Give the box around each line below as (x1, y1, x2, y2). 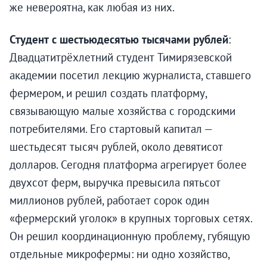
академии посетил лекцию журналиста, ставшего (10, 68, 251, 83)
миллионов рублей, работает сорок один (10, 193, 209, 208)
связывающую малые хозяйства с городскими (10, 104, 235, 119)
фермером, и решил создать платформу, (10, 86, 207, 101)
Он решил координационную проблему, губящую (10, 229, 250, 244)
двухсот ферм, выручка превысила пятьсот (10, 175, 221, 190)
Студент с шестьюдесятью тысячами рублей (10, 32, 228, 47)
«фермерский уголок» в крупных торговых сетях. (10, 211, 252, 226)
